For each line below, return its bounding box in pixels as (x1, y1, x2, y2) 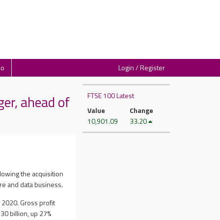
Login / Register (118, 62, 165, 73)
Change (129, 105, 153, 115)
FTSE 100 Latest (87, 90, 134, 101)
